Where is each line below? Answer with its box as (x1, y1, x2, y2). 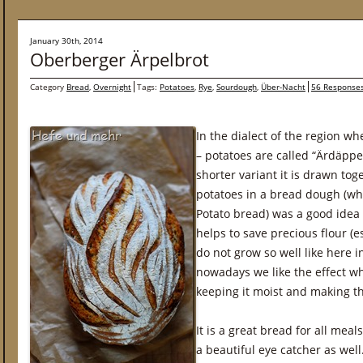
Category (30, 81, 66, 92)
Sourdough (216, 81, 257, 92)
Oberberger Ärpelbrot (30, 47, 209, 71)
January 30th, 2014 (30, 35, 103, 46)
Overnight (93, 81, 131, 92)
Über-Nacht (261, 81, 305, 92)
